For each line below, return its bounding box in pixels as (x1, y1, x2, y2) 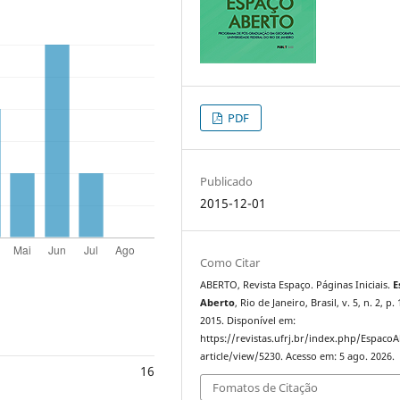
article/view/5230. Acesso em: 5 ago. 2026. (200, 349, 396, 362)
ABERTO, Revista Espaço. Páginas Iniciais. (200, 278, 394, 291)
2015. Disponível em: (200, 313, 296, 327)
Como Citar (200, 254, 261, 271)
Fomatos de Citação (212, 379, 319, 396)
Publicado (200, 172, 254, 189)
